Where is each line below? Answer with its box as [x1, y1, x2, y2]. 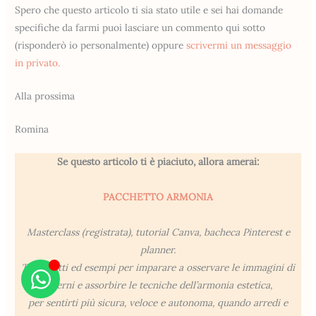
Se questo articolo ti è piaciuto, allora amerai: [57, 155, 259, 169]
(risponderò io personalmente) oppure [15, 38, 187, 51]
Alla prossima [15, 89, 78, 102]
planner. [140, 243, 176, 257]
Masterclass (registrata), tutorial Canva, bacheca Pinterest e [26, 226, 290, 239]
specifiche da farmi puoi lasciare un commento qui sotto [15, 20, 266, 34]
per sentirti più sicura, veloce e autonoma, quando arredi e [28, 296, 288, 310]
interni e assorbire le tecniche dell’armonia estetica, [44, 279, 272, 292]
